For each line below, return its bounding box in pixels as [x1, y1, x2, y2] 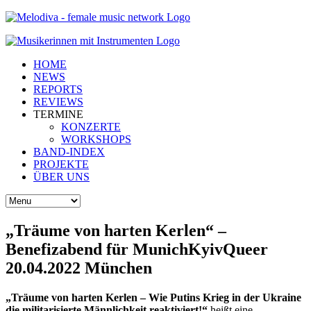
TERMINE [33, 108, 83, 120]
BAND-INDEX [33, 146, 105, 158]
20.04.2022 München [6, 258, 152, 277]
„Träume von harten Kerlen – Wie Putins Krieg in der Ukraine [6, 291, 301, 303]
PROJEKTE [33, 158, 89, 170]
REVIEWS [33, 96, 83, 108]
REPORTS [33, 83, 83, 95]
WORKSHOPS [61, 133, 131, 145]
